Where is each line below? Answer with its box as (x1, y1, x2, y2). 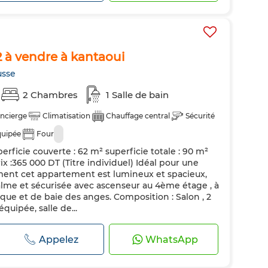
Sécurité (185, 111, 215, 120)
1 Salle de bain (106, 89, 169, 100)
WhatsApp (145, 233, 199, 245)
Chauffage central (106, 111, 170, 120)
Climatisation (42, 111, 90, 120)
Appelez (39, 233, 79, 245)
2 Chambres (23, 89, 78, 100)
